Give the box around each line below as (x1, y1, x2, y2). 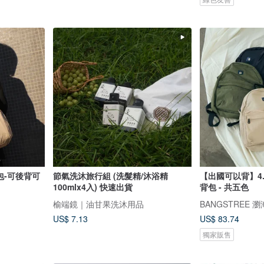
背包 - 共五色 (200, 180, 249, 193)
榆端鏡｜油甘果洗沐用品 (52, 197, 144, 210)
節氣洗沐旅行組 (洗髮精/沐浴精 (52, 169, 168, 181)
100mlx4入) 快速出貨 (52, 180, 133, 193)
